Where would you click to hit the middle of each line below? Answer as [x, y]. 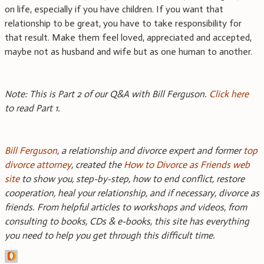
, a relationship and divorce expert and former [150, 151]
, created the [98, 165]
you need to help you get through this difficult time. [110, 236]
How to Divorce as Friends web [187, 165]
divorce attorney [38, 165]
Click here [229, 94]
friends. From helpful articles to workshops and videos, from [126, 207]
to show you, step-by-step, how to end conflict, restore [132, 179]
